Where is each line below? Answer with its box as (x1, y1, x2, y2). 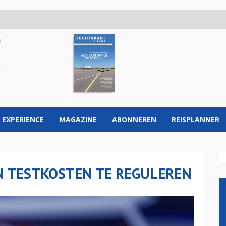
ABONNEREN (112, 115, 156, 124)
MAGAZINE (59, 115, 97, 124)
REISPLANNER (172, 115, 219, 124)
